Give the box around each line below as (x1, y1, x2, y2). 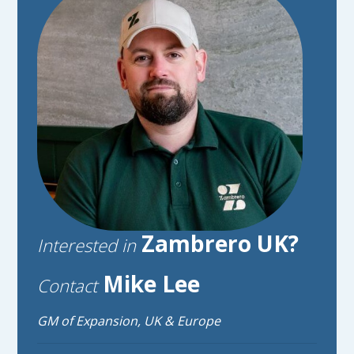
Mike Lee (97, 269, 201, 299)
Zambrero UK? (136, 228, 299, 259)
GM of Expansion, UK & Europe (37, 312, 221, 330)
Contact (37, 273, 98, 298)
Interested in (37, 233, 137, 258)
